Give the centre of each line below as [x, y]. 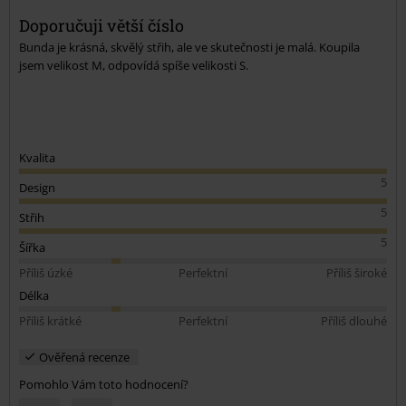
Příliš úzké [46, 272]
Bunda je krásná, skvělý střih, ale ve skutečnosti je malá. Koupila [189, 47]
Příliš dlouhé [353, 320]
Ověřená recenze [84, 357]
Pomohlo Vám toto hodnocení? [104, 384]
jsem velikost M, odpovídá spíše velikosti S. [134, 65]
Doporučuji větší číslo [101, 25]
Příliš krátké [50, 320]
